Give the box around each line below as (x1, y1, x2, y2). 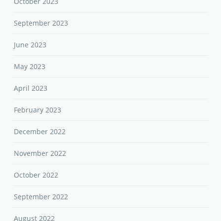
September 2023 (14, 18, 69, 28)
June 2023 (14, 39, 47, 49)
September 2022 (14, 191, 69, 201)
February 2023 (14, 105, 62, 114)
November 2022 (14, 148, 67, 158)
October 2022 (14, 170, 59, 180)
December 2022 (14, 126, 66, 136)
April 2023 (14, 83, 48, 93)
